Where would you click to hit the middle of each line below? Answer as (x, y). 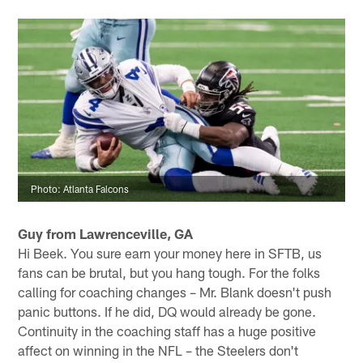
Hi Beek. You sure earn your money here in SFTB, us (170, 252)
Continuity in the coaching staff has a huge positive (167, 330)
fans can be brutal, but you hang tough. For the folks (169, 272)
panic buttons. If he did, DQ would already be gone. (167, 311)
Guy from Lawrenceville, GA (106, 233)
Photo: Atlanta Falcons (80, 189)
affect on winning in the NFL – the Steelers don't (158, 350)
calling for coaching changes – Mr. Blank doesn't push (175, 291)
